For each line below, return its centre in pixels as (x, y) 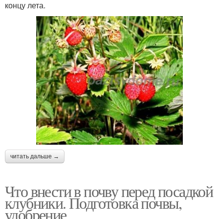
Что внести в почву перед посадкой (109, 191)
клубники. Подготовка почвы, (93, 202)
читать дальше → (35, 156)
